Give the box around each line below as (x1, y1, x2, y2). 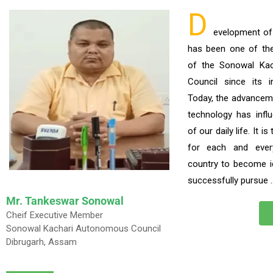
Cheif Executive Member (6, 209, 103, 221)
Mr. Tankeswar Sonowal (6, 194, 124, 207)
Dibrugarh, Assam (6, 236, 77, 247)
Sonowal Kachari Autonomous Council (6, 222, 161, 234)
